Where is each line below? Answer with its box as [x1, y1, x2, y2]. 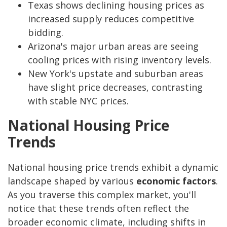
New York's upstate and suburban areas [28, 67, 203, 80]
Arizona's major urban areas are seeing [28, 40, 199, 53]
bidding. [28, 26, 63, 39]
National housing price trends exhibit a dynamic [8, 161, 218, 174]
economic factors [136, 175, 216, 187]
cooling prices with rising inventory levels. [28, 54, 211, 66]
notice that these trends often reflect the [8, 202, 189, 215]
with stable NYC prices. [28, 95, 129, 107]
